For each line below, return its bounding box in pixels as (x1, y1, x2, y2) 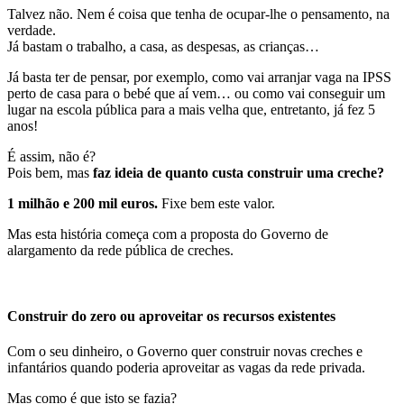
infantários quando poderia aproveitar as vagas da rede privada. (7, 360, 365, 376)
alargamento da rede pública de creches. (7, 242, 237, 258)
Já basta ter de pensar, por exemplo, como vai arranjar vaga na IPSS (7, 69, 391, 85)
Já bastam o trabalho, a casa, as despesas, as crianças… (7, 38, 319, 54)
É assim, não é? (7, 148, 99, 164)
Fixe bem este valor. (158, 195, 279, 211)
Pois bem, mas (7, 164, 93, 180)
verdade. (7, 22, 56, 38)
